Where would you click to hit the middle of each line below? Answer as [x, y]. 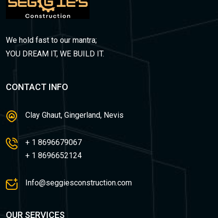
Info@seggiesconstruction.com [79, 182]
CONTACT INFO [37, 87]
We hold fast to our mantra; [51, 40]
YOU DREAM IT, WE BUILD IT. [55, 54]
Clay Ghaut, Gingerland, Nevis [74, 115]
